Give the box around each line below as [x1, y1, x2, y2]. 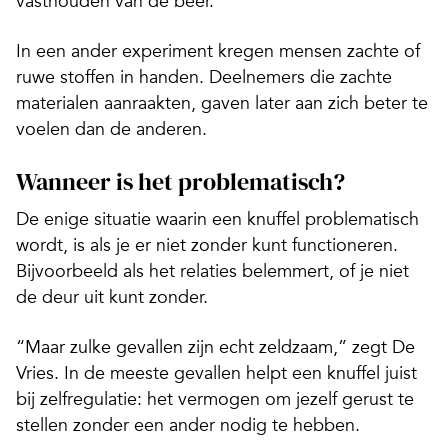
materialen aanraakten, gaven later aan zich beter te [16, 92, 428, 115]
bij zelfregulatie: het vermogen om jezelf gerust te [16, 388, 414, 411]
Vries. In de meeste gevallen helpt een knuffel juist [16, 362, 417, 385]
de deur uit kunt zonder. [16, 286, 208, 309]
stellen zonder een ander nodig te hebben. [16, 414, 360, 437]
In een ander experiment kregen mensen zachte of [16, 40, 420, 63]
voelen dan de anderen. [16, 118, 207, 141]
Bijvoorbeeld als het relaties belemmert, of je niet [16, 260, 409, 283]
